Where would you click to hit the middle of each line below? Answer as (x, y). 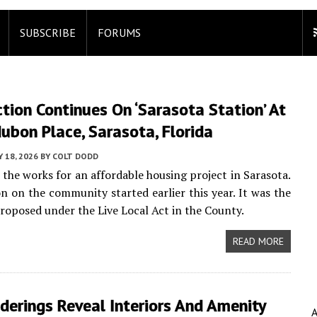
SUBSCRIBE (48, 33)
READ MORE (258, 241)
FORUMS (119, 33)
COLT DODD (75, 156)
